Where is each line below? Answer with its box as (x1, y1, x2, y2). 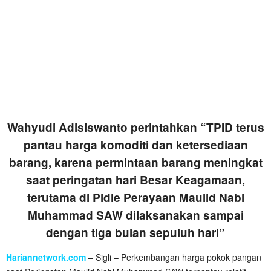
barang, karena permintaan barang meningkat (8, 154, 263, 171)
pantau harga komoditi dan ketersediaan (23, 136, 248, 153)
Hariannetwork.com (6, 250, 86, 263)
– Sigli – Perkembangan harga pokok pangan (86, 250, 261, 263)
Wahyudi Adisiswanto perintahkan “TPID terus (7, 119, 264, 135)
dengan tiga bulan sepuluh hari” (46, 224, 225, 241)
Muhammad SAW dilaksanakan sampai (27, 206, 244, 223)
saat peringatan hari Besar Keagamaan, (26, 171, 245, 188)
